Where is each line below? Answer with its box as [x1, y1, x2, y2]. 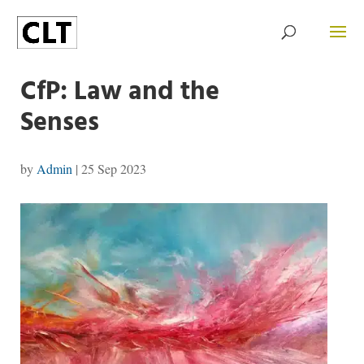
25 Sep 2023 [80, 160, 146, 177]
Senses [19, 102, 99, 144]
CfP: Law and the [19, 71, 219, 113]
